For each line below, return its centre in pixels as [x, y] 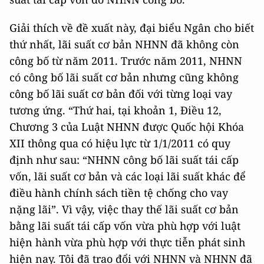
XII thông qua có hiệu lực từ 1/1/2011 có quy [120, 143]
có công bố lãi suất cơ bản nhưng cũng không [124, 77]
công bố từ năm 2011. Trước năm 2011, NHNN [126, 60]
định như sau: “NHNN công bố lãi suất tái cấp [124, 159]
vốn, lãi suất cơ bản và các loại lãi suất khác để [128, 176]
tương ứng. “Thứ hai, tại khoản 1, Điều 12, [115, 110]
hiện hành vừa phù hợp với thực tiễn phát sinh [127, 242]
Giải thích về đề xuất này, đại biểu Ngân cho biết [132, 27]
